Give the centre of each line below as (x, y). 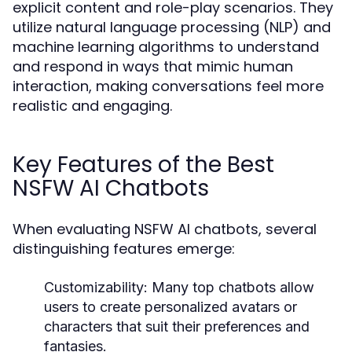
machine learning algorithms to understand (166, 47)
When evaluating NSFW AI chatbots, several (165, 229)
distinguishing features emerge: (124, 249)
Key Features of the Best (143, 165)
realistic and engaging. (92, 106)
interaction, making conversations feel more (168, 86)
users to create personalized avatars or (170, 307)
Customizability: (96, 287)
